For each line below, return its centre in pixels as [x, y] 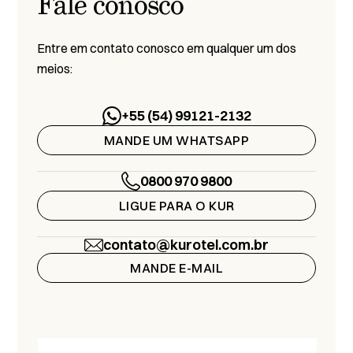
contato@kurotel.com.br [186, 245]
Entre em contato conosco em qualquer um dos [167, 48]
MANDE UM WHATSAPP [176, 140]
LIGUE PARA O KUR [176, 206]
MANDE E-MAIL [176, 268]
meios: [55, 69]
